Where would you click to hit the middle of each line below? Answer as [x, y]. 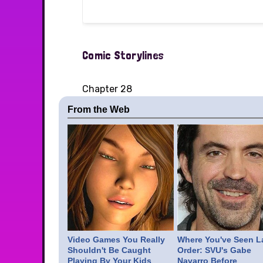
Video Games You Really [116, 239]
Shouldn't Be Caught [109, 250]
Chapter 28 [107, 89]
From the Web [99, 110]
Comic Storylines [123, 55]
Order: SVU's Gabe [214, 250]
